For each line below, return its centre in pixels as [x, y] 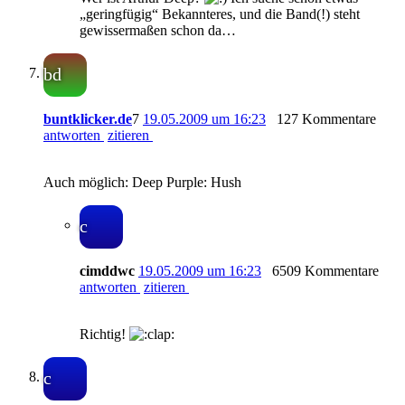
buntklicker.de [88, 119]
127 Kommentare [326, 119]
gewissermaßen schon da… [158, 31]
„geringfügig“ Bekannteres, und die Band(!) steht [220, 14]
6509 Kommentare [325, 271]
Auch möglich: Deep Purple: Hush [142, 183]
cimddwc [107, 271]
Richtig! [104, 334]
